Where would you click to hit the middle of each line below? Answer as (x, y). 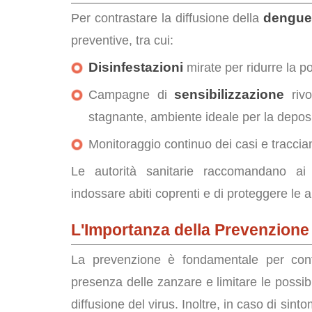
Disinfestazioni (136, 67)
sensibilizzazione (229, 94)
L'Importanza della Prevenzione (190, 230)
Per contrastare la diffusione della (167, 18)
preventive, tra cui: (122, 40)
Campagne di (132, 95)
